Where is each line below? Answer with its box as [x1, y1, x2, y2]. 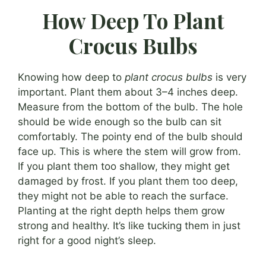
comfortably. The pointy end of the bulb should [18, 131, 243, 143]
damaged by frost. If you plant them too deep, [18, 175, 238, 188]
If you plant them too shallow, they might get [18, 160, 230, 173]
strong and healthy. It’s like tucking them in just [18, 220, 240, 232]
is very [213, 71, 246, 84]
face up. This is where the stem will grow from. [18, 145, 241, 158]
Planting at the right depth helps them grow [18, 205, 225, 217]
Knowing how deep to [18, 71, 125, 84]
